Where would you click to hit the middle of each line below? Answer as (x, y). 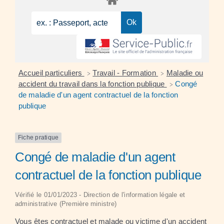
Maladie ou (185, 73)
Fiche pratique (38, 138)
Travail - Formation (125, 73)
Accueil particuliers (51, 73)
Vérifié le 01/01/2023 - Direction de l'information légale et (100, 194)
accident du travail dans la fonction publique (92, 84)
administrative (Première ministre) (66, 203)
